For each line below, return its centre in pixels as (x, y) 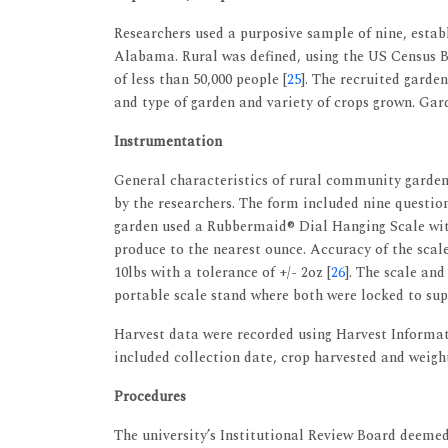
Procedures (150, 396)
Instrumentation (168, 141)
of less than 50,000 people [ (200, 79)
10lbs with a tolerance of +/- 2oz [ (222, 272)
